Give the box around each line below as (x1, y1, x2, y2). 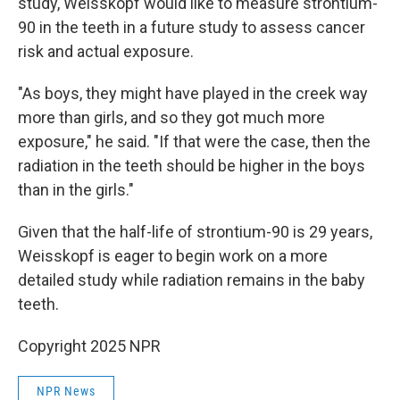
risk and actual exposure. (18, 42, 194, 61)
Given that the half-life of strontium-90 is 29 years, (18, 222, 372, 241)
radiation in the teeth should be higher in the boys (18, 156, 365, 175)
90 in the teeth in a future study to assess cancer (18, 18, 365, 37)
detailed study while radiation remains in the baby (18, 271, 365, 289)
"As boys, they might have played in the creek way (18, 84, 368, 103)
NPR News (37, 384, 96, 398)
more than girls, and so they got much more (18, 108, 325, 127)
